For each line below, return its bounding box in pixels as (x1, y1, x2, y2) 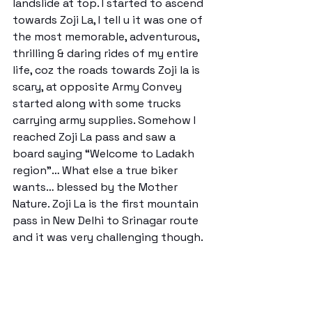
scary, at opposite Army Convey (13, 79, 185, 94)
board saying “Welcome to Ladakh (13, 146, 197, 161)
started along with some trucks (13, 95, 184, 111)
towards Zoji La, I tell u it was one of (13, 12, 205, 27)
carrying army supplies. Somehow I (13, 112, 198, 127)
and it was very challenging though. (13, 229, 205, 244)
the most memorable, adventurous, (13, 29, 202, 44)
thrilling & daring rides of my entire (13, 45, 201, 61)
